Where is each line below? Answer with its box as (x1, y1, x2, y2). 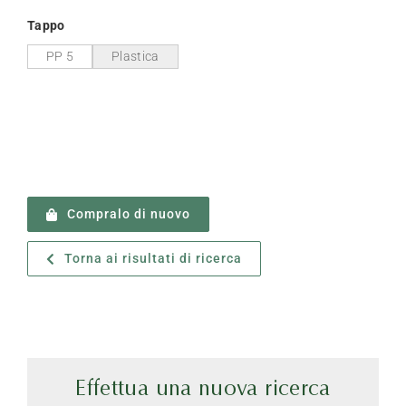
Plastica (111, 49, 159, 64)
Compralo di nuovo (66, 207, 190, 222)
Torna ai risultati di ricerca (63, 251, 242, 266)
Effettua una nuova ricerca (75, 379, 331, 401)
